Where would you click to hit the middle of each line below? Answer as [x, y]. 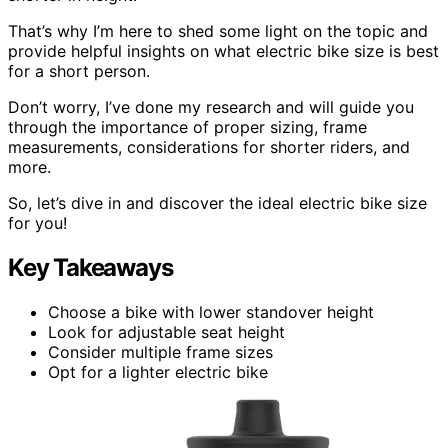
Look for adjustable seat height [166, 332]
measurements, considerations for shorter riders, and [209, 147]
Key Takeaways [90, 268]
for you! [37, 223]
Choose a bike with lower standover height [211, 312]
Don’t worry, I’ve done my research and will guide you [211, 107]
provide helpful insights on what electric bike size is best [223, 51]
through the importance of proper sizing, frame [187, 127]
